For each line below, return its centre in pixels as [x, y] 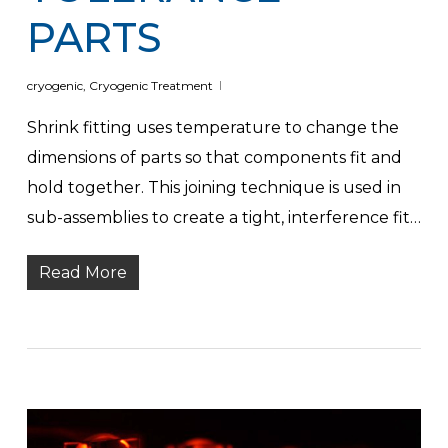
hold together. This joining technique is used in [213, 188]
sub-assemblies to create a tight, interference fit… [223, 218]
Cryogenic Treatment [150, 86]
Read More [82, 273]
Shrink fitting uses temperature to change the [212, 128]
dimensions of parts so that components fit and [214, 158]
